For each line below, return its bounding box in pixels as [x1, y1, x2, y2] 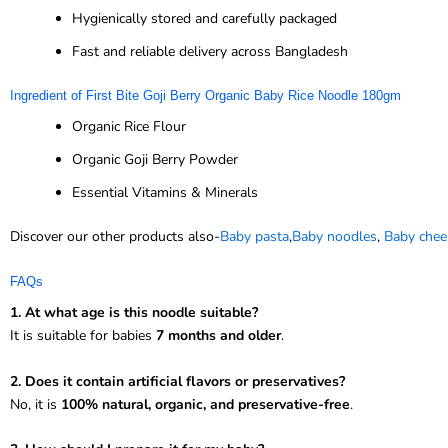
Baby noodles [292, 226, 377, 246]
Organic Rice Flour [72, 116, 186, 136]
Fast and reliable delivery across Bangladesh [72, 41, 348, 61]
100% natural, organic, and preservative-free [61, 394, 350, 414]
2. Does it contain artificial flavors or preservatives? [10, 371, 345, 391]
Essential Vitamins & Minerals [72, 182, 258, 202]
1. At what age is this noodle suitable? [10, 303, 258, 323]
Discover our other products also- [10, 226, 220, 246]
